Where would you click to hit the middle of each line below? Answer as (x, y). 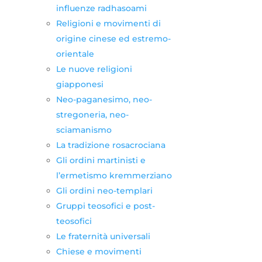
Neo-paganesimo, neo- (104, 99)
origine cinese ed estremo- (113, 38)
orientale (75, 54)
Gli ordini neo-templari (104, 190)
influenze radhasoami (101, 8)
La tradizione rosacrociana (111, 145)
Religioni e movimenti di (108, 23)
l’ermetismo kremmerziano (114, 175)
